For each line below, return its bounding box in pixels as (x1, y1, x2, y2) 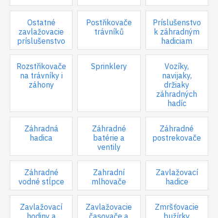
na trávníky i (19, 71, 63, 80)
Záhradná (24, 124, 58, 133)
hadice (165, 177, 188, 186)
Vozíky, (164, 61, 189, 71)
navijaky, (162, 71, 192, 80)
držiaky (164, 80, 190, 90)
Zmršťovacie (155, 202, 199, 212)
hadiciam (161, 36, 193, 46)
